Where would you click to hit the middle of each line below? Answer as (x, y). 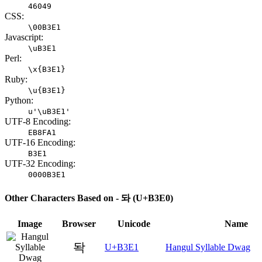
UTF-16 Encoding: (40, 143)
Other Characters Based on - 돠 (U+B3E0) (89, 198)
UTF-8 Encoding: (38, 122)
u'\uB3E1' (49, 112)
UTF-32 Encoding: (40, 164)
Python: (19, 101)
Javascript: (24, 37)
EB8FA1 (42, 133)
